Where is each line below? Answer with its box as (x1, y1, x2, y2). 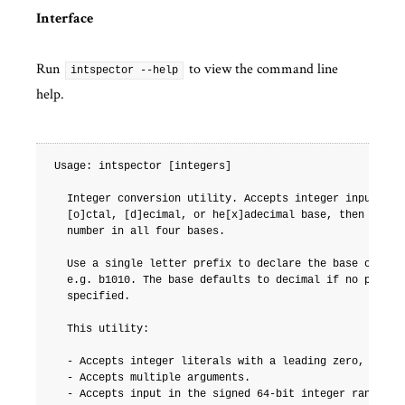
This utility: (54, 323, 149, 336)
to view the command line (185, 59, 338, 79)
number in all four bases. (54, 225, 225, 239)
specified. (54, 290, 130, 304)
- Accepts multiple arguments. (54, 372, 250, 385)
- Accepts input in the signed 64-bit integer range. (54, 388, 390, 401)
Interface (36, 13, 93, 28)
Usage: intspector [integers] (54, 160, 231, 174)
